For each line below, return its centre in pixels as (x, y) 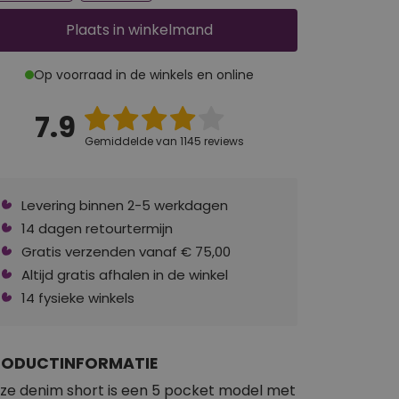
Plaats (87, 29)
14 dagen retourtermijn (97, 228)
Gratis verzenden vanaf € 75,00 (126, 251)
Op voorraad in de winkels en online (143, 74)
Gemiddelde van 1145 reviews (164, 141)
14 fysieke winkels (78, 297)
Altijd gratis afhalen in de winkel (125, 274)
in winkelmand (161, 29)
